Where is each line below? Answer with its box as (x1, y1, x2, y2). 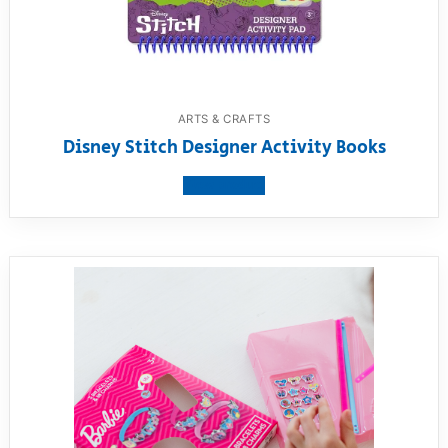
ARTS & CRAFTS (177, 111, 271, 126)
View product (183, 175, 265, 195)
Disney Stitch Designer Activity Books (62, 134, 386, 161)
